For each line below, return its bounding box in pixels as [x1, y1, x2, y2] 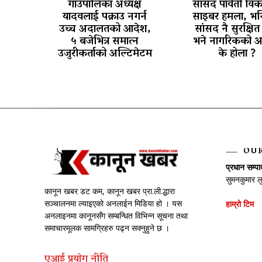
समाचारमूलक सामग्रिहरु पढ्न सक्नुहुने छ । [44, 222, 172, 233]
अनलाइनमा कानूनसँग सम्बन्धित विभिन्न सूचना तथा [44, 209, 188, 221]
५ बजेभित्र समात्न [71, 32, 139, 52]
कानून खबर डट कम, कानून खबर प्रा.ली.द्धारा [44, 185, 175, 196]
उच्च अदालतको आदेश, [58, 19, 151, 40]
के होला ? [218, 44, 256, 64]
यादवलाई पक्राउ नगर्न [63, 7, 147, 27]
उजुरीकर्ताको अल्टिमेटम [57, 44, 152, 64]
